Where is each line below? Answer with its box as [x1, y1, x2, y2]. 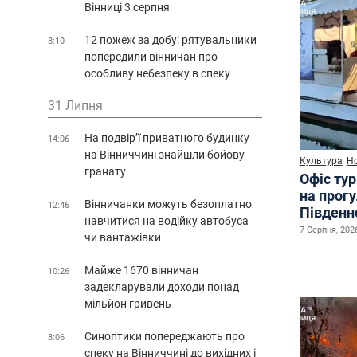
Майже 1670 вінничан [84, 263, 198, 277]
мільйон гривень [84, 296, 171, 310]
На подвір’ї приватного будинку [84, 131, 249, 144]
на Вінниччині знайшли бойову [84, 147, 245, 161]
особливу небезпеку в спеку [84, 66, 230, 80]
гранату [84, 164, 126, 178]
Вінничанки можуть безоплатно [84, 197, 252, 210]
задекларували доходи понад [84, 280, 239, 293]
